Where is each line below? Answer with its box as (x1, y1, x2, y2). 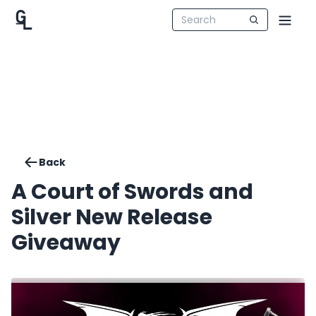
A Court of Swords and (11, 177, 253, 207)
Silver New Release (11, 202, 212, 232)
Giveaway (11, 228, 121, 257)
